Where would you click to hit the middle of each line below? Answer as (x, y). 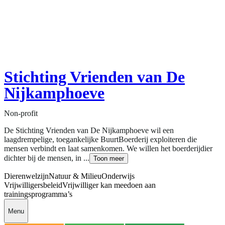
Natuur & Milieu (75, 176)
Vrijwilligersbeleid (33, 185)
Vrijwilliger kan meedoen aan (109, 185)
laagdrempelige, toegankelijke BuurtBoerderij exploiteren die (100, 140)
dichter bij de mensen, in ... (47, 158)
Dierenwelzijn (26, 176)
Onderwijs (118, 176)
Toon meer (109, 159)
